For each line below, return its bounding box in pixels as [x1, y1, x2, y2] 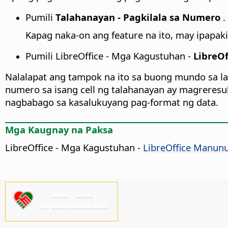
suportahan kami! [40, 199, 108, 211]
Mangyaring [50, 188, 98, 199]
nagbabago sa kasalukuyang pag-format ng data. [5, 96, 218, 109]
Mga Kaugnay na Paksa [5, 123, 113, 136]
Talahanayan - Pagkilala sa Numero [53, 11, 220, 24]
